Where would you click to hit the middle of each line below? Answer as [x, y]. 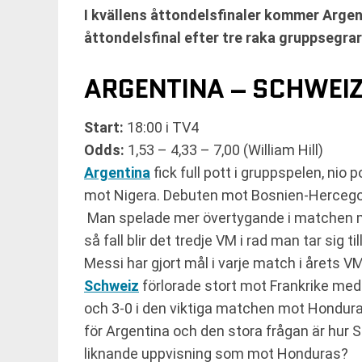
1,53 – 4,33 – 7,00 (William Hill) [225, 150]
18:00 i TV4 [163, 127]
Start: [105, 127]
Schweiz [112, 286]
